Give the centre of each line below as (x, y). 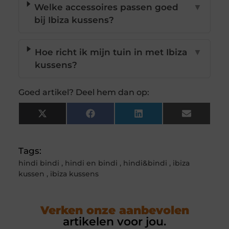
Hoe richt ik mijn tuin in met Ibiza (111, 52)
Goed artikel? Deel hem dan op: (84, 93)
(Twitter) (65, 126)
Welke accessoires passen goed (107, 7)
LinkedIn (162, 117)
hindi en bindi (91, 163)
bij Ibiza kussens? (74, 20)
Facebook (117, 117)
